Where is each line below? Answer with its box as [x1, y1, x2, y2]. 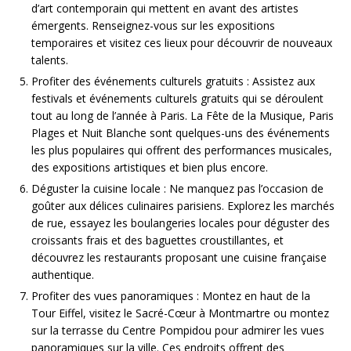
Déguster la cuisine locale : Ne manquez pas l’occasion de [31, 181, 324, 197]
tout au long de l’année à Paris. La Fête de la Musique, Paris [31, 108, 334, 124]
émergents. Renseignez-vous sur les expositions [31, 18, 275, 34]
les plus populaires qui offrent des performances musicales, [31, 143, 332, 158]
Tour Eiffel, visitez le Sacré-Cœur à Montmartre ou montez [31, 306, 329, 321]
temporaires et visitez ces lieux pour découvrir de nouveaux [31, 35, 332, 51]
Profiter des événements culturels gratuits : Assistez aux [31, 74, 315, 89]
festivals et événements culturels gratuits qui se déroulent [31, 91, 324, 107]
